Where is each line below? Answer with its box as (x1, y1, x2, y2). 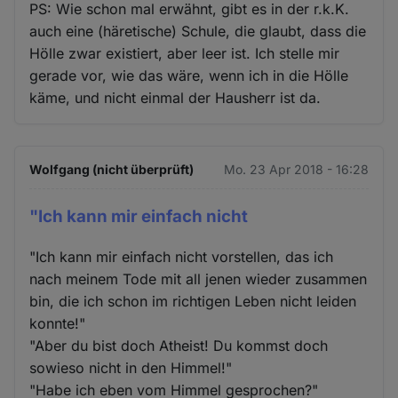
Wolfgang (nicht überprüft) (29, 162, 195, 178)
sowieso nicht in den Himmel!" (29, 358, 233, 377)
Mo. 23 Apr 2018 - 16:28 (223, 162, 369, 178)
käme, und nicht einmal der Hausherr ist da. (29, 89, 322, 107)
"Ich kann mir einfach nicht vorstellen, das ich (29, 247, 334, 266)
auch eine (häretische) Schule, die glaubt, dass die (29, 22, 367, 41)
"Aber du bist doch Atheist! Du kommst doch (29, 336, 329, 354)
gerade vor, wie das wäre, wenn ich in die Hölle (29, 67, 349, 85)
